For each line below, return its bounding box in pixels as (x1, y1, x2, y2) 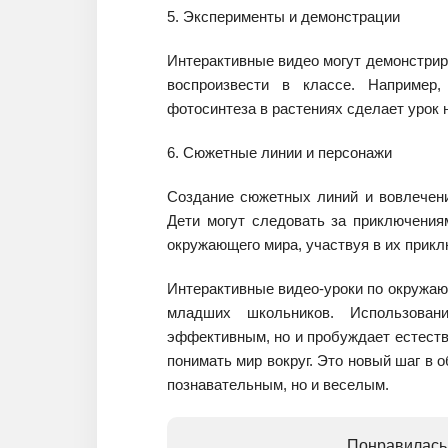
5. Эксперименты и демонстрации (167, 8, 400, 25)
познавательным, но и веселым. (167, 376, 389, 393)
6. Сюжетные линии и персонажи (167, 144, 392, 161)
